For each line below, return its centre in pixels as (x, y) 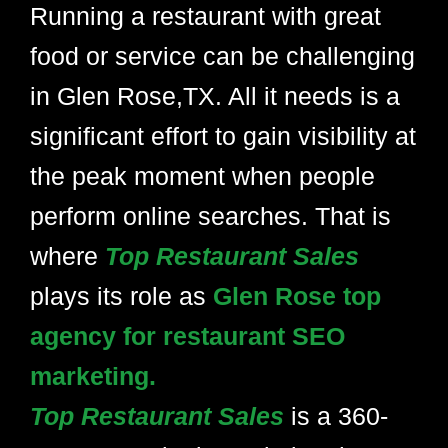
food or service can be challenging (222, 56)
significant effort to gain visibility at (223, 136)
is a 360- (339, 416)
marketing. (93, 376)
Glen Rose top (297, 296)
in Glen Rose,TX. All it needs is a (215, 96)
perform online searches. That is (210, 216)
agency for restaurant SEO (187, 336)
